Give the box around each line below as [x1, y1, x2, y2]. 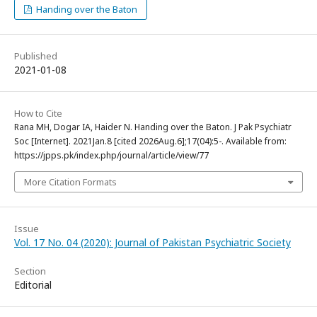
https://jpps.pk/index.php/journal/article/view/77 [14, 149, 209, 161]
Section [14, 264, 46, 277]
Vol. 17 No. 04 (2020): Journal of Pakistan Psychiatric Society [14, 235, 291, 249]
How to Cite [14, 106, 62, 120]
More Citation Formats [24, 175, 117, 188]
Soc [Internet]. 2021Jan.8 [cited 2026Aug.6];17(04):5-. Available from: [14, 134, 287, 147]
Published [14, 49, 57, 62]
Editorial [14, 277, 52, 292]
